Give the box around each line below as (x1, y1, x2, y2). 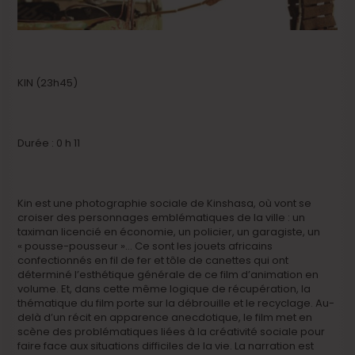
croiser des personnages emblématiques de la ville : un (17, 210, 306, 226)
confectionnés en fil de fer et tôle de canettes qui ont (17, 253, 289, 269)
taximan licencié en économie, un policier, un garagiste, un (17, 224, 321, 240)
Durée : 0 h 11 (17, 136, 81, 151)
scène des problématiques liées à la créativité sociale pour (17, 324, 326, 340)
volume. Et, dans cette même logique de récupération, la (17, 281, 311, 297)
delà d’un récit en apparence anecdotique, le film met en (17, 310, 313, 326)
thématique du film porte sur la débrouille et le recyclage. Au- (17, 296, 335, 311)
